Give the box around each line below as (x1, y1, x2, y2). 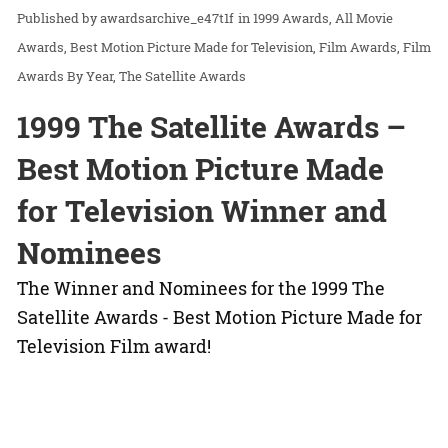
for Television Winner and (17, 191, 387, 231)
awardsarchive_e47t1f (100, 9, 234, 28)
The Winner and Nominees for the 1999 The (17, 276, 385, 301)
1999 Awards (253, 9, 329, 28)
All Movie (335, 9, 393, 28)
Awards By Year (17, 67, 113, 86)
